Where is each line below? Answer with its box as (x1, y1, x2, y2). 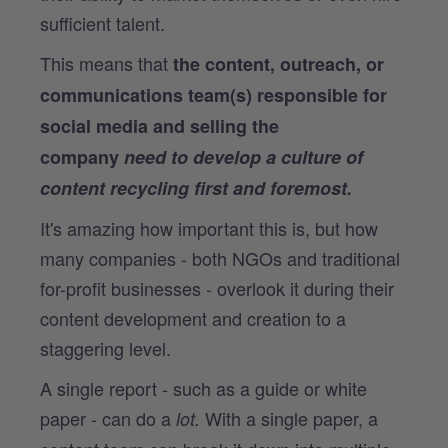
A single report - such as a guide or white (40, 374, 367, 401)
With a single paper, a (205, 404, 378, 431)
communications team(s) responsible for (40, 81, 387, 108)
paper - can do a (40, 404, 176, 431)
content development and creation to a (40, 304, 346, 331)
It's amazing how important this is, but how (40, 214, 378, 241)
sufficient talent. (40, 9, 165, 36)
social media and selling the (40, 112, 279, 139)
